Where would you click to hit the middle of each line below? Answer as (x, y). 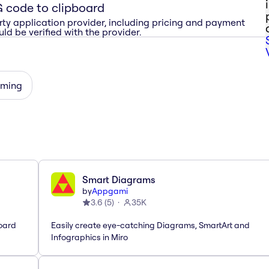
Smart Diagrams (119, 179)
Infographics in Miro (89, 237)
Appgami (110, 191)
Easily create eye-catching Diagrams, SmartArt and (150, 225)
